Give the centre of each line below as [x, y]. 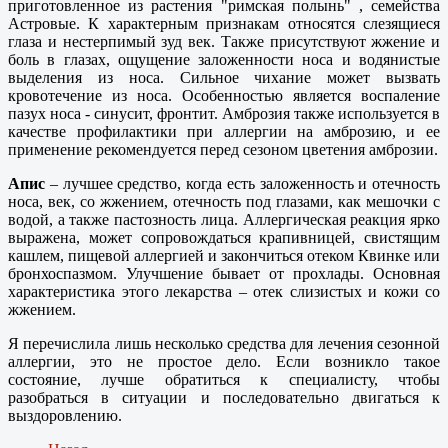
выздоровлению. [65, 416]
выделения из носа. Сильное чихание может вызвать [224, 78]
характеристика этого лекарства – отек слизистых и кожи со [224, 292]
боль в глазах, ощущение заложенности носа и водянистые [224, 60]
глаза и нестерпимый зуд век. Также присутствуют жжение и [224, 42]
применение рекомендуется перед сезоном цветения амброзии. [223, 150]
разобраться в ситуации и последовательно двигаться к [224, 398]
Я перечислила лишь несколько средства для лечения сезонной [224, 344]
